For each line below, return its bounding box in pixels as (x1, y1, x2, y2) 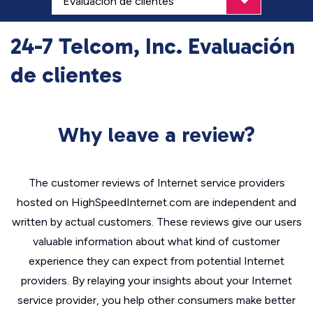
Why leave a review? (58, 122, 255, 147)
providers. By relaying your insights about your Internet (21, 274, 292, 287)
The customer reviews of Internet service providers (28, 176, 285, 189)
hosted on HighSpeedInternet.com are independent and (17, 196, 296, 209)
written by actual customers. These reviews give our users (11, 215, 302, 228)
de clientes (10, 61, 122, 88)
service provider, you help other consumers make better (17, 293, 296, 307)
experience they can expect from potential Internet (29, 254, 284, 268)
